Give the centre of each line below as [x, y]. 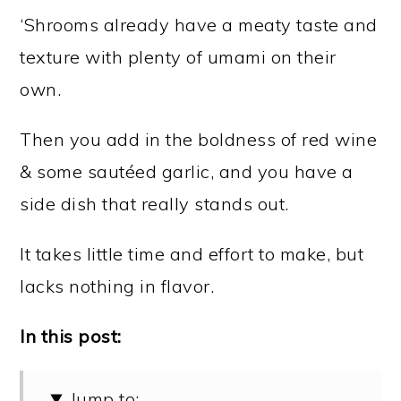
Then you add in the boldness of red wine [199, 139]
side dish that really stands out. [154, 203]
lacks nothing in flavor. [117, 286]
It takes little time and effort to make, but [192, 253]
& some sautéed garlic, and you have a [187, 171]
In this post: [71, 336]
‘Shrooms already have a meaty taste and [199, 24]
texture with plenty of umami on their [178, 56]
